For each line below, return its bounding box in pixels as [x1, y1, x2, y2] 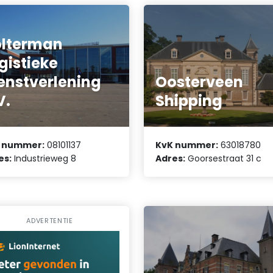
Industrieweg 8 [12, 152, 77, 165]
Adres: [155, 152, 186, 165]
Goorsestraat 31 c [185, 152, 262, 165]
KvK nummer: [155, 139, 219, 152]
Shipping [155, 90, 223, 111]
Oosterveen [155, 71, 244, 92]
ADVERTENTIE [26, 216, 73, 226]
